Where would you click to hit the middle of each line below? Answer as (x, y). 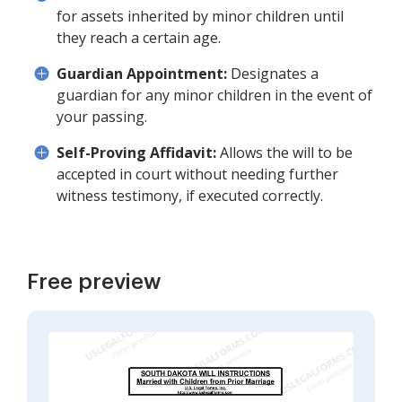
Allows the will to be (284, 153)
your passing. (102, 117)
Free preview (94, 282)
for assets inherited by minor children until (200, 16)
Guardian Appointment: (142, 74)
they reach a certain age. (139, 38)
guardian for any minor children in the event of (214, 95)
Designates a (273, 74)
